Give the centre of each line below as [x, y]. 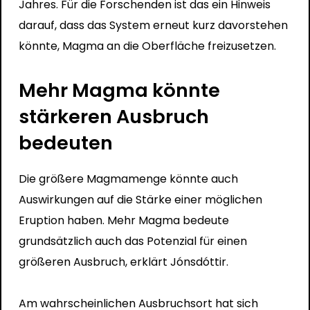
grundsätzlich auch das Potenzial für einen [133, 241]
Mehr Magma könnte [119, 90]
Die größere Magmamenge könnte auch [128, 179]
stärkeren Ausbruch [113, 116]
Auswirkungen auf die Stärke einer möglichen [140, 199]
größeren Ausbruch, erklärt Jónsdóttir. [123, 262]
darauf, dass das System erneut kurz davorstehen [153, 25]
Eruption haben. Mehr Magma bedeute [124, 220]
